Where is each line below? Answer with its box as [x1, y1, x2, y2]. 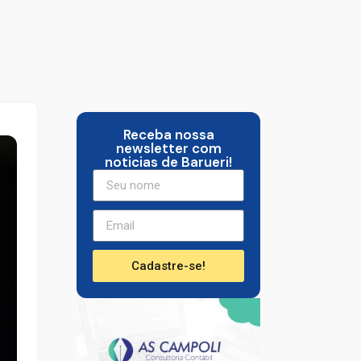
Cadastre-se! [131, 258, 206, 273]
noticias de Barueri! [105, 153, 233, 172]
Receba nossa [122, 126, 214, 144]
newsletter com [115, 139, 222, 158]
